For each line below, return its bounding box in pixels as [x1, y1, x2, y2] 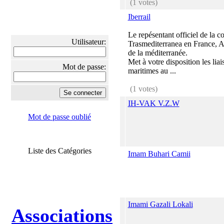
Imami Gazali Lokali [127, 200, 193, 208]
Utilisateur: [71, 37, 106, 46]
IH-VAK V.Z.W [127, 99, 179, 107]
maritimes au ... [127, 66, 176, 75]
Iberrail [127, 12, 150, 21]
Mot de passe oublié [28, 112, 91, 121]
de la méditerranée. [127, 48, 187, 57]
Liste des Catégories [27, 146, 91, 155]
